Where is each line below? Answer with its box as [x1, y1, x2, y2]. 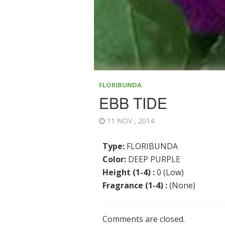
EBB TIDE [99, 92, 167, 114]
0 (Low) [155, 167, 184, 178]
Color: [102, 154, 127, 165]
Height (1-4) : [102, 167, 155, 178]
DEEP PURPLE [126, 154, 181, 165]
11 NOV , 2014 [105, 116, 158, 126]
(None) [167, 180, 196, 191]
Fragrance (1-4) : [102, 180, 168, 191]
